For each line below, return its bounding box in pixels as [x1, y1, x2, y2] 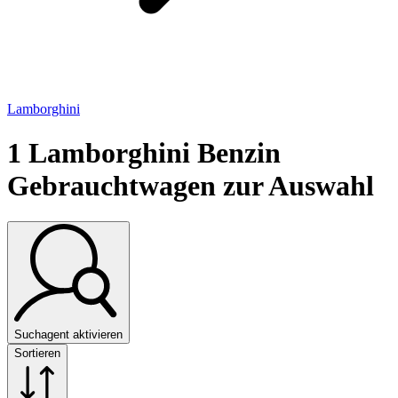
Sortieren [14, 346, 60, 360]
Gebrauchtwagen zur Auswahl [7, 169, 374, 202]
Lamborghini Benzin [28, 136, 281, 169]
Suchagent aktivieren [14, 327, 123, 341]
